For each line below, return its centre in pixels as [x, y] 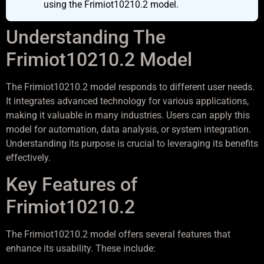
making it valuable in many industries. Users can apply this [128, 115]
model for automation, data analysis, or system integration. [128, 129]
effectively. [28, 157]
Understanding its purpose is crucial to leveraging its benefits [132, 143]
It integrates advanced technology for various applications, [127, 101]
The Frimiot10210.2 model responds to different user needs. [130, 87]
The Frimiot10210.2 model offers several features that [118, 235]
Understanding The [86, 37]
